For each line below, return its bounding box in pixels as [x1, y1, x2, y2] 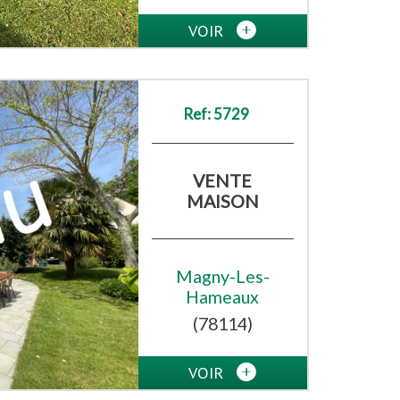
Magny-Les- [175, 266, 270, 287]
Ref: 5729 [182, 104, 249, 124]
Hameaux [186, 287, 260, 308]
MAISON [186, 191, 259, 212]
